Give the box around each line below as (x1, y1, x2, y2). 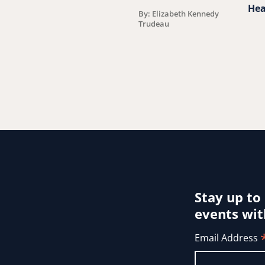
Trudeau (138, 18, 169, 30)
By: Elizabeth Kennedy (138, 8, 219, 20)
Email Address (195, 231, 261, 245)
